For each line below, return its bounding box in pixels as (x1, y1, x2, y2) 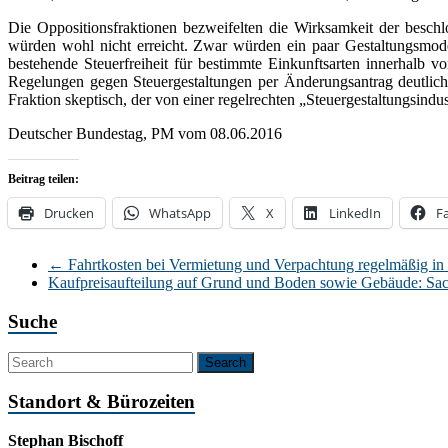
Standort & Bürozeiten (8, 391, 195, 413)
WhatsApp (149, 204, 211, 223)
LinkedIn (329, 204, 381, 223)
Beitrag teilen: (8, 172, 79, 187)
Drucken (44, 204, 94, 223)
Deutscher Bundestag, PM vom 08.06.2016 (8, 125, 282, 143)
